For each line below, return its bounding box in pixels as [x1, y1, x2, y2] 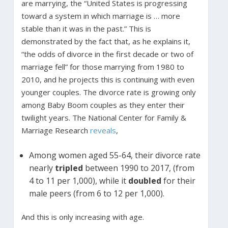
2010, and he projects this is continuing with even [21, 74, 194, 84]
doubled [128, 175, 163, 186]
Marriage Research [21, 125, 90, 135]
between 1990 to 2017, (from [84, 162, 194, 174]
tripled [54, 162, 85, 174]
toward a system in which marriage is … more [21, 10, 180, 21]
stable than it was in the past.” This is [21, 23, 151, 34]
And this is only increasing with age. [21, 212, 144, 222]
